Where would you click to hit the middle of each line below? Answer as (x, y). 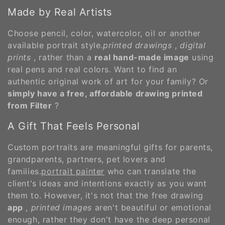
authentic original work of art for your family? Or (108, 81)
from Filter (30, 105)
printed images (62, 208)
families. (25, 172)
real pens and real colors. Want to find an (92, 69)
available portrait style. (55, 45)
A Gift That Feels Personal (74, 126)
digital (193, 45)
